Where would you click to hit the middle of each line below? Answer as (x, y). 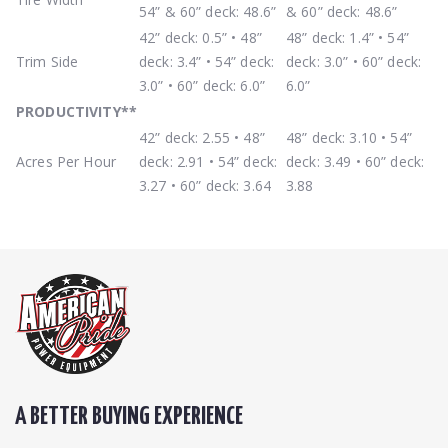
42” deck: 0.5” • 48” (200, 37)
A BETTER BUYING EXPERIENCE (129, 416)
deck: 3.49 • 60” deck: (355, 161)
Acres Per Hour (66, 161)
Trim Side (47, 61)
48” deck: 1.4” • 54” (347, 37)
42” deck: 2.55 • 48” (202, 137)
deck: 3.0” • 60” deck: (354, 61)
